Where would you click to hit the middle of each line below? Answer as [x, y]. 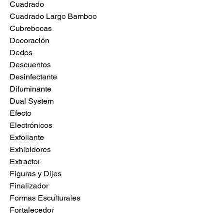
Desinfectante [33, 77]
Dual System [32, 101]
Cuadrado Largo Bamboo [53, 16]
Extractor [25, 162]
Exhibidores [30, 150]
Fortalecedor [32, 210]
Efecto [21, 113]
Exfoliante [27, 138]
